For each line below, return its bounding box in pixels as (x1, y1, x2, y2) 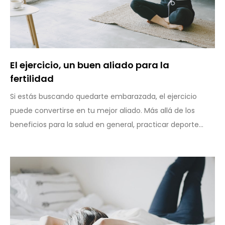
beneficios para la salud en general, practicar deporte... (10, 120, 203, 130)
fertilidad (10, 72, 54, 85)
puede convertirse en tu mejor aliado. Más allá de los (10, 105, 195, 116)
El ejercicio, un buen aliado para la (10, 59, 169, 72)
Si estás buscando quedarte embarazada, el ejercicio (10, 91, 197, 102)
